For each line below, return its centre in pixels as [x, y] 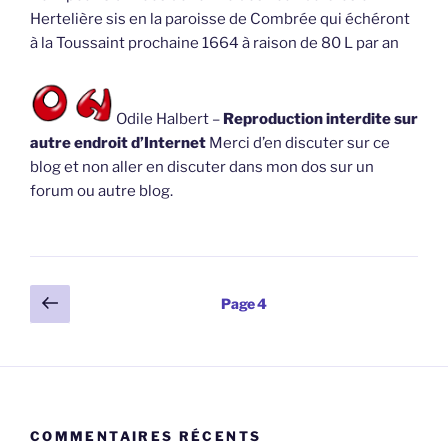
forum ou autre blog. [101, 191]
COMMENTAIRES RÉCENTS [146, 436]
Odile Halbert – [168, 119]
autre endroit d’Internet [119, 143]
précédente [124, 325]
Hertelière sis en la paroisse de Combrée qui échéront [220, 18]
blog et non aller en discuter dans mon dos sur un [202, 167]
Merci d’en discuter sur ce [299, 143]
